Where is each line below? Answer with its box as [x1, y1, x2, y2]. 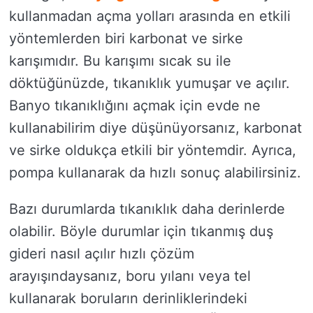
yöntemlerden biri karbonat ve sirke [9, 29, 243, 47]
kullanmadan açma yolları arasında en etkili [9, 7, 291, 24]
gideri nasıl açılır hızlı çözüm [9, 245, 194, 262]
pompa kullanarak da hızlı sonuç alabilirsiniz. [9, 163, 301, 181]
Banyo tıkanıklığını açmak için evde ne [9, 96, 261, 114]
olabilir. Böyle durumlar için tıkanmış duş [9, 222, 273, 240]
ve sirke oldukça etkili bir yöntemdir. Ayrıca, [9, 141, 296, 159]
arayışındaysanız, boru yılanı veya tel [9, 267, 251, 284]
